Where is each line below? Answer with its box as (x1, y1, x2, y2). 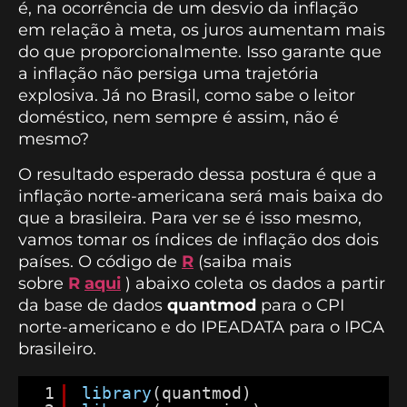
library (82, 382, 152, 402)
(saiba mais (194, 251, 292, 272)
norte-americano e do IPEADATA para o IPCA (18, 316, 384, 337)
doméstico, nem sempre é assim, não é (18, 107, 339, 128)
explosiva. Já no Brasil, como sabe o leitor (18, 85, 355, 106)
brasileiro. (18, 338, 96, 359)
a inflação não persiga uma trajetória (18, 64, 319, 84)
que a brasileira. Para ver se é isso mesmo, (18, 207, 362, 228)
